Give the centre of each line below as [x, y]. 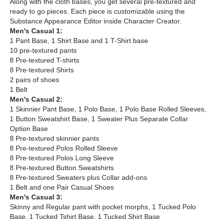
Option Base [29, 129]
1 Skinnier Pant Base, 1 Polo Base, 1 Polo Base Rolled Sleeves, [108, 109]
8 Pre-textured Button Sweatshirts [62, 168]
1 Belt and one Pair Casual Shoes [62, 187]
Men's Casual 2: [36, 99]
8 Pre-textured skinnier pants [55, 139]
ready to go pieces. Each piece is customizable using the [97, 11]
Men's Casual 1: [36, 31]
